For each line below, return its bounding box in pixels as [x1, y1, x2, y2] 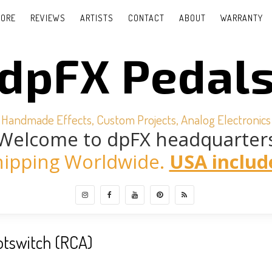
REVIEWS [30, 13, 66, 23]
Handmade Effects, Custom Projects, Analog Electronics [1, 111, 271, 127]
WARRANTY [220, 13, 263, 23]
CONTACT [127, 13, 165, 23]
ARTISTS [80, 13, 114, 23]
